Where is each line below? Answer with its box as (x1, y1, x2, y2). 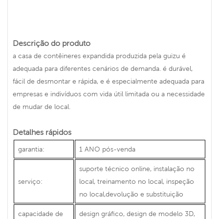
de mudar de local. (13, 102, 70, 110)
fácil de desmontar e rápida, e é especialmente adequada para (13, 77, 204, 85)
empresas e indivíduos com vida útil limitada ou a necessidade (13, 89, 205, 98)
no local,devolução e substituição (79, 190, 183, 198)
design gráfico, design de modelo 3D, (79, 209, 195, 218)
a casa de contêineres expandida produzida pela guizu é (13, 51, 186, 60)
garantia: (18, 145, 44, 153)
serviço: (18, 177, 43, 185)
